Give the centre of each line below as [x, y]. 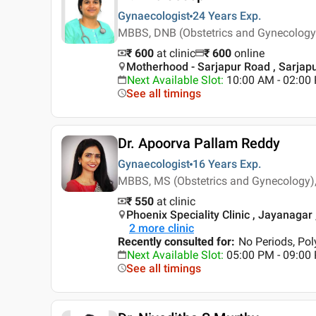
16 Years [215, 164]
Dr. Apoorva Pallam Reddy [199, 144]
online [249, 54]
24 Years [215, 16]
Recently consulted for [175, 242]
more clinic [166, 229]
